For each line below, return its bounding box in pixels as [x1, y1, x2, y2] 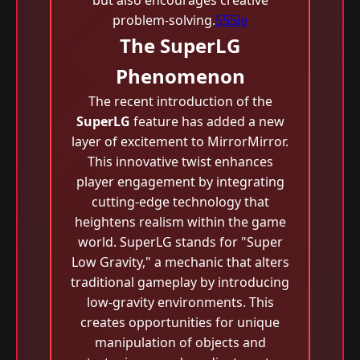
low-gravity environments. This [86, 293, 274, 311]
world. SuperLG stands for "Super [77, 233, 283, 251]
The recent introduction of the [88, 92, 272, 110]
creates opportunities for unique [80, 313, 280, 331]
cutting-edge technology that [91, 193, 269, 211]
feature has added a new [129, 112, 284, 130]
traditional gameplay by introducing [71, 273, 289, 291]
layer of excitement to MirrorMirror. [72, 133, 288, 150]
